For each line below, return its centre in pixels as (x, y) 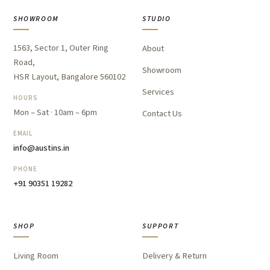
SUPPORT (161, 226)
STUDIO (157, 19)
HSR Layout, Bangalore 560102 (69, 77)
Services (158, 92)
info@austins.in (41, 148)
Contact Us (162, 114)
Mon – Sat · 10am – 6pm (55, 112)
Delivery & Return (174, 256)
